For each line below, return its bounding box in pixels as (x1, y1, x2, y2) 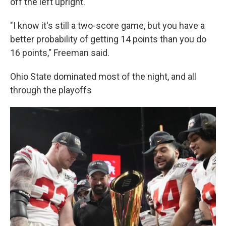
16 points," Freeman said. (10, 47, 109, 58)
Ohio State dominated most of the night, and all (10, 71, 196, 82)
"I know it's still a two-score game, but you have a (10, 20, 205, 31)
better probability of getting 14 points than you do (10, 34, 206, 44)
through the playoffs (10, 85, 92, 95)
